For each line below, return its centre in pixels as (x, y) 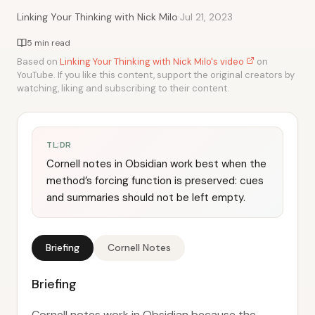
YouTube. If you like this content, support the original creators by (156, 75)
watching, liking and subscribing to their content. (123, 88)
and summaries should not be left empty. (146, 198)
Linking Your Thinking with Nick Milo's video (153, 62)
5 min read (49, 43)
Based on (38, 62)
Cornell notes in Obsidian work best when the (156, 164)
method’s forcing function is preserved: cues (155, 181)
